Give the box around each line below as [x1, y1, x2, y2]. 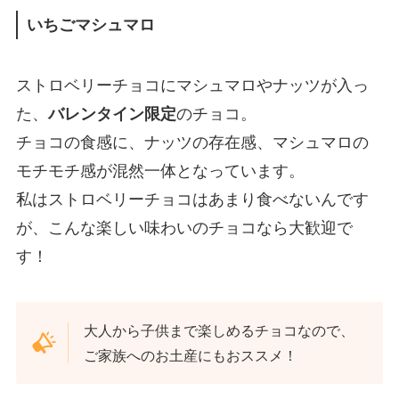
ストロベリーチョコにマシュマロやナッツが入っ [15, 76, 369, 94]
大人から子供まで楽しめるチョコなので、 [84, 322, 355, 339]
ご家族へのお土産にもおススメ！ [84, 347, 298, 364]
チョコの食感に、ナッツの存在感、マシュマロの [15, 133, 369, 151]
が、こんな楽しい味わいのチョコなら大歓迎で [15, 218, 353, 237]
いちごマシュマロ [26, 15, 155, 34]
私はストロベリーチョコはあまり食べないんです [15, 190, 369, 208]
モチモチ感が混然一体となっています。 [15, 161, 305, 180]
